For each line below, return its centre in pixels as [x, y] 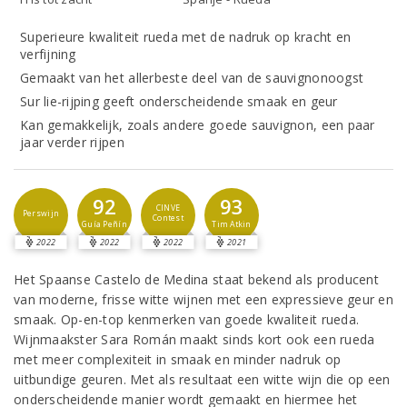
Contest [168, 218]
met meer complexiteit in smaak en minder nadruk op [178, 359]
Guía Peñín [104, 224]
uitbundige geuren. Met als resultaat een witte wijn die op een [202, 379]
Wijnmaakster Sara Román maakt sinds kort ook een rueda [194, 339]
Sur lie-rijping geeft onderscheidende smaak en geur [179, 101]
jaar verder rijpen [72, 142]
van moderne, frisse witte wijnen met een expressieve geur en [203, 299]
